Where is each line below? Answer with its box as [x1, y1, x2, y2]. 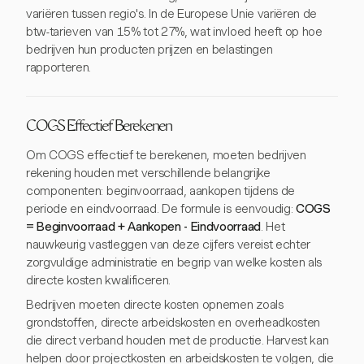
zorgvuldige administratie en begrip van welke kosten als [26, 255, 323, 270]
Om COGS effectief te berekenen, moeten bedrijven [26, 148, 306, 162]
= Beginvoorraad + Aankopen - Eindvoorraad [26, 219, 261, 234]
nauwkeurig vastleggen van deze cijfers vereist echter [26, 237, 311, 252]
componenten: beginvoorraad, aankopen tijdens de [26, 184, 295, 198]
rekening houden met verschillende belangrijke [26, 166, 271, 180]
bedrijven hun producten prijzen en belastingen [26, 42, 273, 57]
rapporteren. [26, 60, 92, 75]
